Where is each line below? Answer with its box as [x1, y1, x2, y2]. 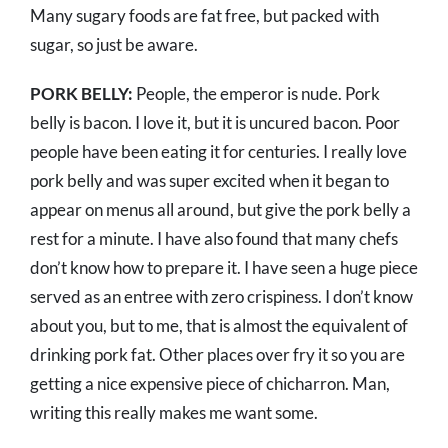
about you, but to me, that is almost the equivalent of [30, 315, 408, 337]
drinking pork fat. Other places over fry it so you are [30, 344, 405, 366]
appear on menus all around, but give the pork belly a [30, 199, 411, 221]
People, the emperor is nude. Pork [136, 83, 380, 105]
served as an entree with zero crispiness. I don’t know [30, 286, 413, 308]
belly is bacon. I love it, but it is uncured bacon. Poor [30, 112, 400, 134]
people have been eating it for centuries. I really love [30, 141, 407, 163]
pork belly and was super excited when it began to [30, 170, 389, 192]
